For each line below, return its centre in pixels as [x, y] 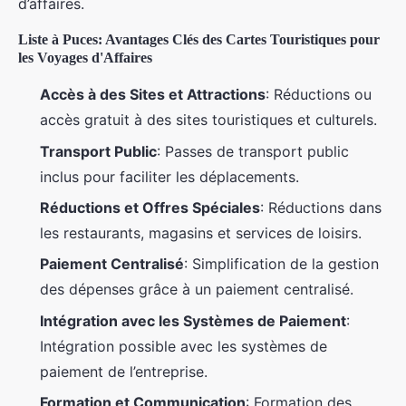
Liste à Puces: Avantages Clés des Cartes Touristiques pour [199, 40]
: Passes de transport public [253, 151]
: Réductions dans [321, 208]
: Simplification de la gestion [281, 264]
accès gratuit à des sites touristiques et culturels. [208, 120]
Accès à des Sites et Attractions [153, 95]
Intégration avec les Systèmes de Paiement [193, 320]
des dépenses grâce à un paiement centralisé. [197, 290]
